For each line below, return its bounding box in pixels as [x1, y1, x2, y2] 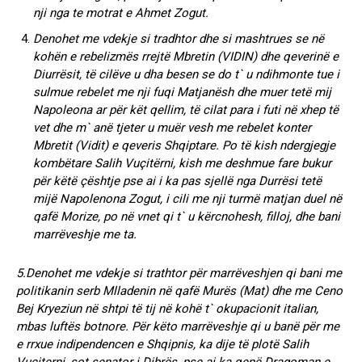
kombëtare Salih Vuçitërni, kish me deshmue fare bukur [33, 155, 331, 170]
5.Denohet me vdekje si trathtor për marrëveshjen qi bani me [16, 265, 342, 280]
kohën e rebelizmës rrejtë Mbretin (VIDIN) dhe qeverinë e [33, 48, 339, 64]
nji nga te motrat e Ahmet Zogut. [33, 5, 208, 20]
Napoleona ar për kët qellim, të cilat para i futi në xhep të [33, 102, 339, 117]
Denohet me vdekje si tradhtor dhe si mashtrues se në [33, 31, 324, 46]
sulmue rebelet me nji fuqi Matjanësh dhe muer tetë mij [33, 84, 331, 99]
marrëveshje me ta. [33, 226, 137, 242]
